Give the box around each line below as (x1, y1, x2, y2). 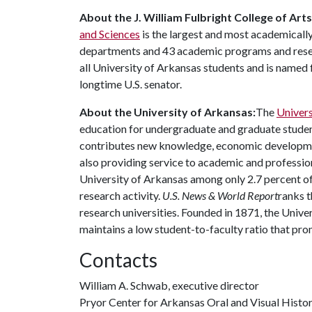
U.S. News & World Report (162, 189, 278, 202)
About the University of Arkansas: (79, 105, 256, 118)
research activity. (79, 189, 162, 202)
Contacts (79, 248, 157, 272)
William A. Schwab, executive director (79, 279, 259, 292)
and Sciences (79, 27, 140, 40)
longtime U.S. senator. (79, 77, 182, 91)
